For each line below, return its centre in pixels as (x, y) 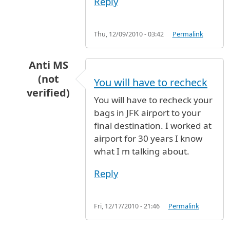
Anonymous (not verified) (168, 106)
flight (85, 106)
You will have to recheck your (153, 100)
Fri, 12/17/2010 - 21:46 (127, 206)
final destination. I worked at (153, 125)
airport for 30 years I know (148, 138)
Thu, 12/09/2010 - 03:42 (129, 34)
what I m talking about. (142, 151)
